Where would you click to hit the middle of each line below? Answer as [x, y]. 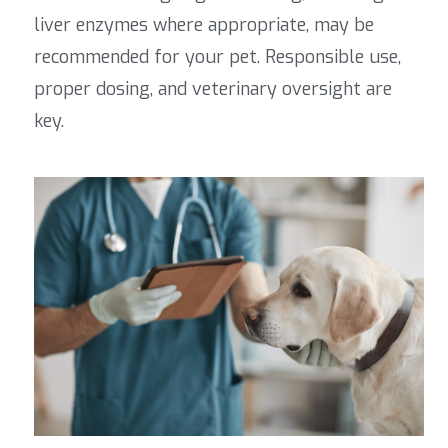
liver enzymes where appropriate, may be [204, 24]
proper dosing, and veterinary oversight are [213, 88]
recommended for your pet [145, 56]
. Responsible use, [329, 56]
